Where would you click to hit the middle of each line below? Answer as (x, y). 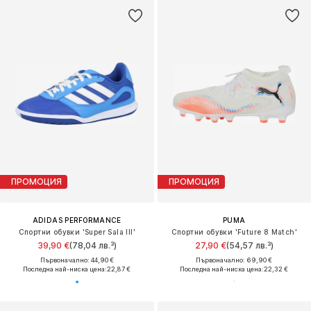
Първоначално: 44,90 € (77, 260)
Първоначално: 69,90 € (234, 260)
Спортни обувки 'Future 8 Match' (234, 232)
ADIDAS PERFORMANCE (77, 220)
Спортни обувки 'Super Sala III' (77, 232)
